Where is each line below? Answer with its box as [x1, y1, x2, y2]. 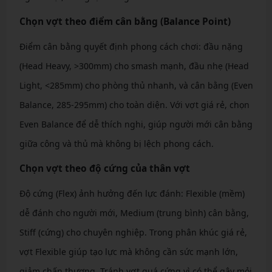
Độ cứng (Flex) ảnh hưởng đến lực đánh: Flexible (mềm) [19, 188, 245, 200]
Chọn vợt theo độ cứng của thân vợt [19, 162, 190, 175]
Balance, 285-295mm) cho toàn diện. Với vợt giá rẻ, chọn [19, 99, 250, 111]
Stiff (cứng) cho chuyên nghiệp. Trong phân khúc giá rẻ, [19, 226, 247, 239]
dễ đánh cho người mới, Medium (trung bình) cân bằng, [19, 207, 249, 219]
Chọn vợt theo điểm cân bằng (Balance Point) [19, 15, 231, 29]
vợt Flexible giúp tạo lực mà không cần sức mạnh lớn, [19, 246, 238, 258]
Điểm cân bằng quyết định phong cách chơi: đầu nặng [19, 41, 243, 53]
